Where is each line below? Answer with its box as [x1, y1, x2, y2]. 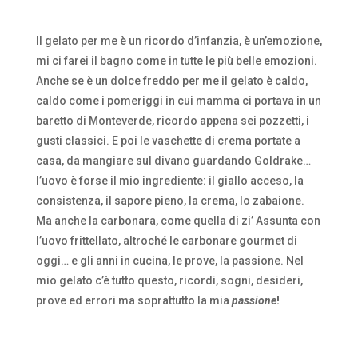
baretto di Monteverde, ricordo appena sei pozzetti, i [35, 113, 309, 127]
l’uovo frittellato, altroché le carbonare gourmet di [35, 233, 297, 247]
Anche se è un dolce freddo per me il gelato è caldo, [35, 74, 308, 87]
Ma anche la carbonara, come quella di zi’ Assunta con [35, 213, 320, 227]
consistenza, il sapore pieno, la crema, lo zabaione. [35, 193, 304, 207]
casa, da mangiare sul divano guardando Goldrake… [35, 153, 311, 167]
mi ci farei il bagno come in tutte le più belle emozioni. [35, 54, 317, 67]
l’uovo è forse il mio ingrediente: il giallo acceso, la [35, 173, 304, 187]
